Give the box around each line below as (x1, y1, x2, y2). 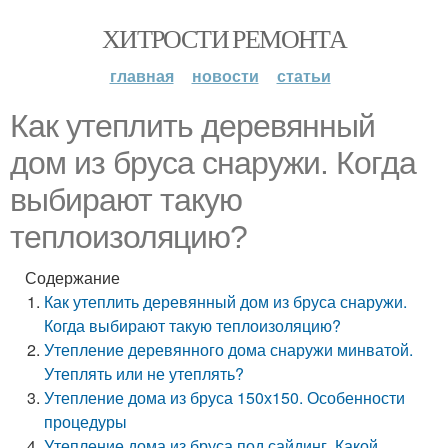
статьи (276, 64, 331, 87)
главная (109, 64, 174, 87)
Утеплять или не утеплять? (44, 362, 245, 385)
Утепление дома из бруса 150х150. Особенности (44, 386, 406, 409)
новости (191, 64, 259, 87)
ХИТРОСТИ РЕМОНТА (101, 21, 347, 55)
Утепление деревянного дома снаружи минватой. (44, 338, 414, 361)
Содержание (25, 266, 120, 289)
